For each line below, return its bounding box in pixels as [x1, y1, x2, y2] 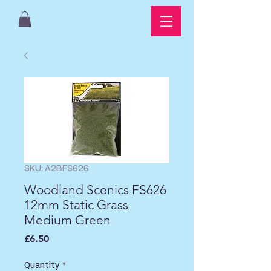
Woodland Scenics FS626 [24, 182, 166, 198]
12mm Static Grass [24, 197, 128, 213]
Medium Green [24, 212, 111, 228]
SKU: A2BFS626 [24, 165, 89, 174]
